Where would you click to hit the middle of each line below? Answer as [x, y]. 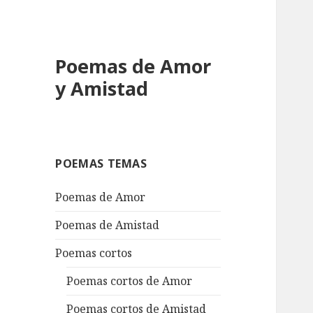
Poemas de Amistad [108, 225]
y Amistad [102, 89]
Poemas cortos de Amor [130, 281]
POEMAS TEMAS [101, 164]
